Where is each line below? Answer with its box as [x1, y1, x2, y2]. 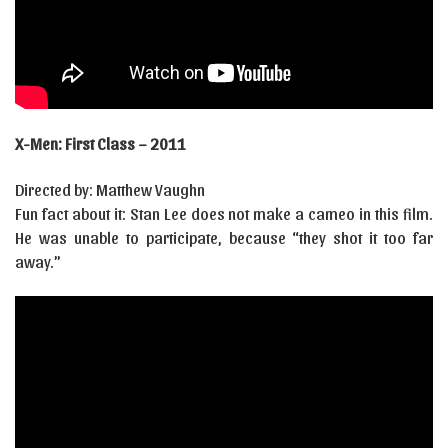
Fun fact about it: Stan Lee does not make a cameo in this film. [15, 203, 433, 223]
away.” [15, 251, 61, 271]
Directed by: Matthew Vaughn [15, 179, 205, 199]
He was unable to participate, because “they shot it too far [15, 227, 433, 247]
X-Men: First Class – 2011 [15, 133, 186, 153]
